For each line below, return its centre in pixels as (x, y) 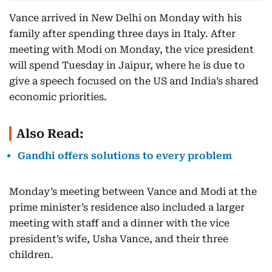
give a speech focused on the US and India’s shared (134, 81)
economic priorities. (58, 97)
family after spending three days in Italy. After (122, 34)
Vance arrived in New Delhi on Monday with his (125, 18)
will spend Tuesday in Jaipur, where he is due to (127, 66)
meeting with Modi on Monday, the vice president (131, 50)
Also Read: (50, 134)
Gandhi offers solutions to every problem (125, 156)
